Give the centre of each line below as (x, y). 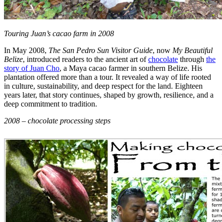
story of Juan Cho (32, 68)
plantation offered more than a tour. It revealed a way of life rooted (108, 77)
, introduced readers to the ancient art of (85, 59)
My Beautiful (193, 50)
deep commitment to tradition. (51, 104)
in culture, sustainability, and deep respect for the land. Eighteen (103, 86)
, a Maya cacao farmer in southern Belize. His (131, 68)
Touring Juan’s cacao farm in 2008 (59, 33)
